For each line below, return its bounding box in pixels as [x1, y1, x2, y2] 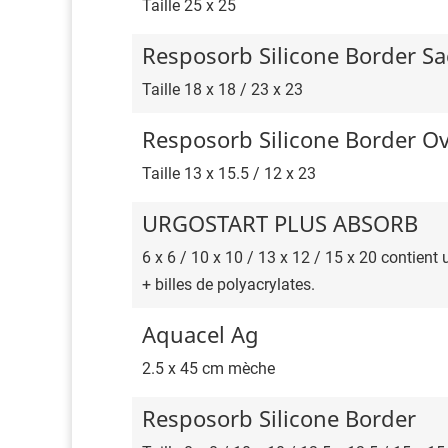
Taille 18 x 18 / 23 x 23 [142, 80, 303, 100]
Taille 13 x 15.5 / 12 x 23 [142, 164, 316, 184]
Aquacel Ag [142, 319, 259, 350]
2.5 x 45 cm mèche [142, 359, 275, 379]
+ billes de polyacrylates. [142, 275, 315, 295]
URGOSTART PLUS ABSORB [142, 208, 418, 239]
